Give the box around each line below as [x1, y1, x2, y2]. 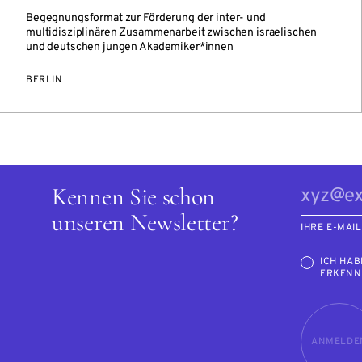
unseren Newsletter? [52, 208, 238, 238]
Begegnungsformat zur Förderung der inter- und [26, 11, 266, 25]
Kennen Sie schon [52, 182, 216, 212]
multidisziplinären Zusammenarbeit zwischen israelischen [26, 26, 318, 40]
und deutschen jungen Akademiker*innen [26, 40, 234, 54]
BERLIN [26, 74, 63, 86]
